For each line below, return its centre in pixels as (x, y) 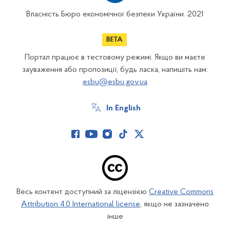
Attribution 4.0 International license (81, 204)
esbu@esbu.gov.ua (115, 82)
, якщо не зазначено (175, 204)
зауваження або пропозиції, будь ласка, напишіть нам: (115, 70)
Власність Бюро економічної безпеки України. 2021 (115, 14)
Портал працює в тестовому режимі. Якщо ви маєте (115, 57)
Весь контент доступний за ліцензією (83, 192)
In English (123, 108)
